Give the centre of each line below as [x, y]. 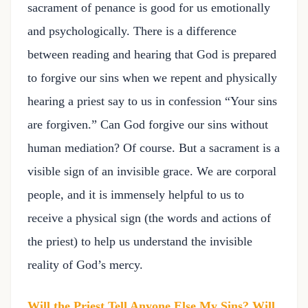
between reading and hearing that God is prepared [152, 54]
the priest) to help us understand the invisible [140, 241]
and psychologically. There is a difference [132, 31]
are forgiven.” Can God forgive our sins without [148, 124]
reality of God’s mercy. [85, 265]
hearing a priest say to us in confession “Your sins [152, 101]
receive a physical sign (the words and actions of [149, 218]
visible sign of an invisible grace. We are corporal [152, 171]
